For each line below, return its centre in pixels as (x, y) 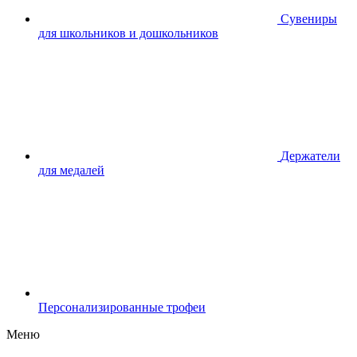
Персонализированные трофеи (122, 307)
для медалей (71, 170)
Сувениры (309, 18)
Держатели (310, 155)
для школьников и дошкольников (128, 33)
